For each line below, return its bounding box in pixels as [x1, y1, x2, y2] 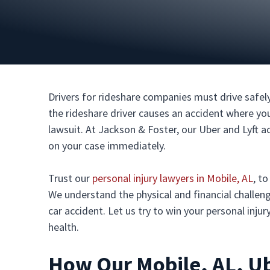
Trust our [48, 171, 92, 185]
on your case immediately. [48, 139, 168, 152]
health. [48, 220, 79, 234]
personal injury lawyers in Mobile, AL [92, 171, 253, 185]
